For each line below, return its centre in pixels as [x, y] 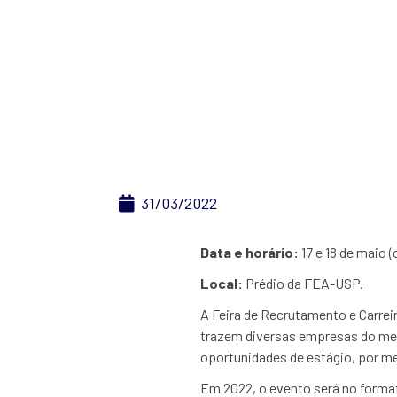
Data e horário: [250, 252]
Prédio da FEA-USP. [305, 283]
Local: [222, 283]
